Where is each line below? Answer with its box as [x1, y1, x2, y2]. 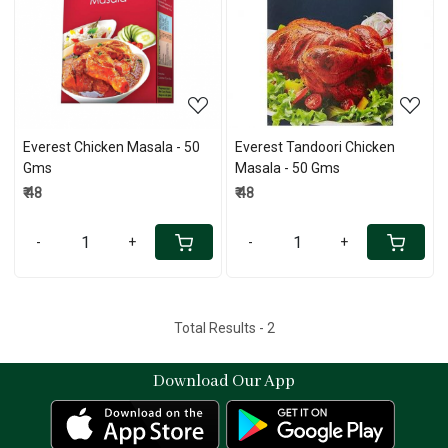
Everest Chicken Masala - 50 [23, 138, 200, 155]
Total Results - [173, 319, 267, 336]
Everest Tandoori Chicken [235, 138, 395, 155]
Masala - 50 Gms [235, 159, 340, 176]
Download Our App [153, 370, 295, 392]
